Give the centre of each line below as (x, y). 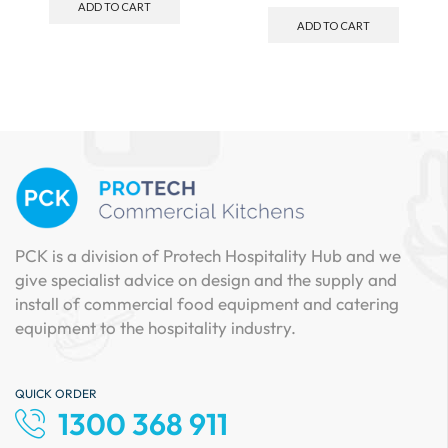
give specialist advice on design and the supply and (206, 280)
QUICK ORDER (56, 393)
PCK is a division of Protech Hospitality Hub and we (208, 256)
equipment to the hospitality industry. (155, 328)
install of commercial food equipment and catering (207, 304)
